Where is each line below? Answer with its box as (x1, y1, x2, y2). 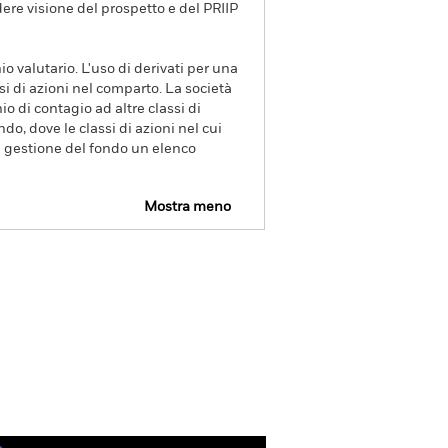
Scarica (211, 256, 256, 269)
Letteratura (104, 317, 211, 337)
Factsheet (4, 256, 65, 269)
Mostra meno (144, 200, 231, 214)
